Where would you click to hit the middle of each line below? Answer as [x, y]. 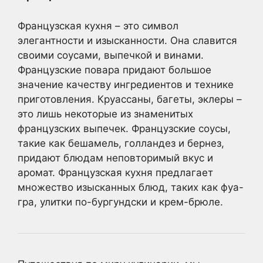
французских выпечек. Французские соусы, [124, 128]
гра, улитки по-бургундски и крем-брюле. [120, 202]
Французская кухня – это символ [98, 26]
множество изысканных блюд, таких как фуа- [131, 187]
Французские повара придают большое [114, 70]
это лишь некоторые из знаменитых [105, 114]
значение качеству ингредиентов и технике [126, 84]
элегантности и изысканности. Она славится [127, 40]
